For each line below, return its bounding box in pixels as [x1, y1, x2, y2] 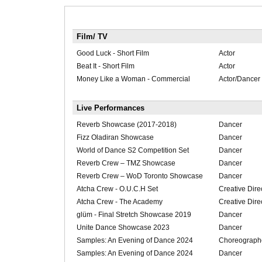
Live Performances [76, 104, 144, 113]
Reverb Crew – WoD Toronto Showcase [76, 172, 203, 181]
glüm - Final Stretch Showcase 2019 [76, 211, 191, 219]
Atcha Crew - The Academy [76, 198, 163, 206]
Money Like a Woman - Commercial [76, 75, 190, 84]
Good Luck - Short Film [76, 49, 149, 58]
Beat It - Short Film [76, 62, 135, 71]
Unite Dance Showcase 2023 [76, 223, 170, 232]
